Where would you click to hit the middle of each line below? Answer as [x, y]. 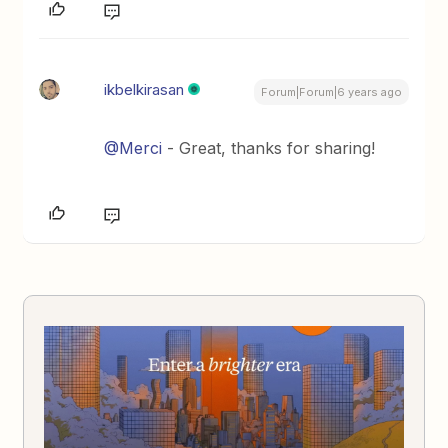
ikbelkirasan [144, 90]
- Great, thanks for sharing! [269, 148]
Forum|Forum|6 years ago [331, 92]
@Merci [133, 148]
